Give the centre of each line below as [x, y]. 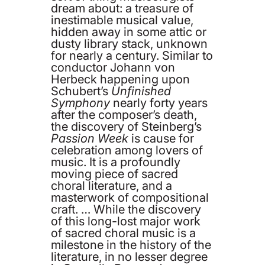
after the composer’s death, [124, 114]
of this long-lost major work [126, 221]
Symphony [81, 103]
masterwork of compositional [130, 197]
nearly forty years [159, 103]
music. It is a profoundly [116, 162]
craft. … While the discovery [126, 209]
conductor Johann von [113, 67]
